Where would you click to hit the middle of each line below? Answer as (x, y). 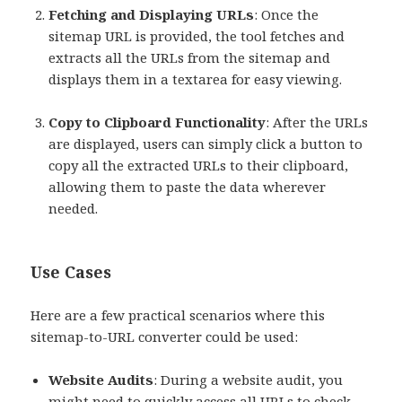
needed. (74, 208)
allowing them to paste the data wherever (188, 186)
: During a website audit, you (249, 379)
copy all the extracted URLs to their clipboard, (199, 165)
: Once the (287, 14)
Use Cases (71, 271)
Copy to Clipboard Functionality (157, 122)
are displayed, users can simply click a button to (206, 143)
